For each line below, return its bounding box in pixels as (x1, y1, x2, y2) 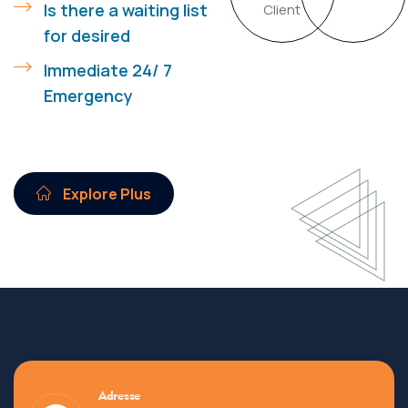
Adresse (98, 388, 141, 403)
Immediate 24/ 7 (44, 59, 172, 82)
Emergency (44, 85, 133, 107)
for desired (44, 25, 130, 47)
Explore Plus (60, 184, 151, 205)
